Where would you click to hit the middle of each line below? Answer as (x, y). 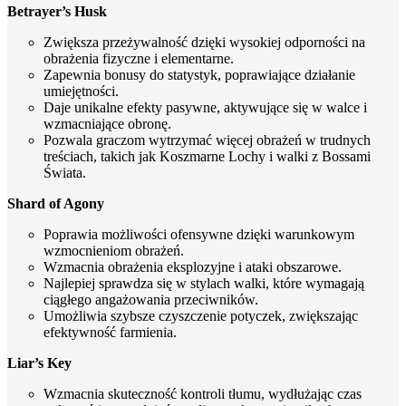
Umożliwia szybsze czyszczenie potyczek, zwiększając (201, 315)
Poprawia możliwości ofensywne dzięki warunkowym (199, 234)
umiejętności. (81, 91)
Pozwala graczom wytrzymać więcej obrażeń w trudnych (207, 140)
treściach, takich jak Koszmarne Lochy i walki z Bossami (207, 156)
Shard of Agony (56, 203)
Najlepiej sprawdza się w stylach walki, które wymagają (204, 283)
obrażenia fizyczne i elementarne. (139, 58)
